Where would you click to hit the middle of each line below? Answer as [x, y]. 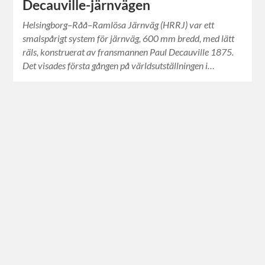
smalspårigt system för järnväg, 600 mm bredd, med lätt [129, 38]
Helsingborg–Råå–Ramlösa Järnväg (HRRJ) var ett [119, 25]
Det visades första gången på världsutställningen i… [119, 66]
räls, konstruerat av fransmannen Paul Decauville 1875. [128, 52]
